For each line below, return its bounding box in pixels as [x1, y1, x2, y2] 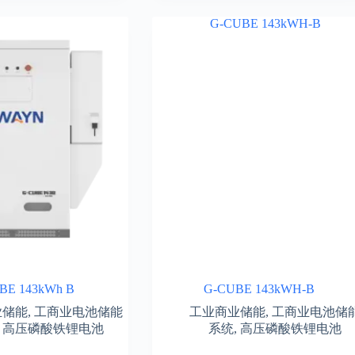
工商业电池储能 [33, 304, 123, 319]
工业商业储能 [189, 304, 265, 319]
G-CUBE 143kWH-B [203, 281, 315, 296]
